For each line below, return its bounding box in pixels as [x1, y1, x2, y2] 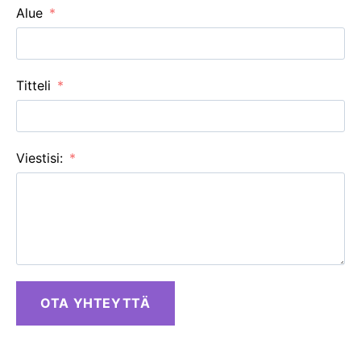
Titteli [16, 77, 51, 94]
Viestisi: [16, 149, 63, 166]
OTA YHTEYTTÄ [40, 294, 151, 311]
